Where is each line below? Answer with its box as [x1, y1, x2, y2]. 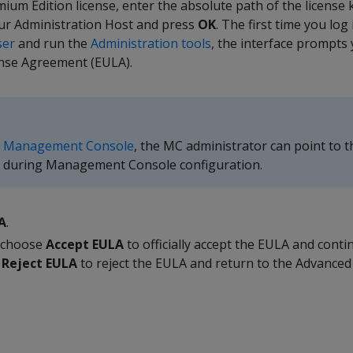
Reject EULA [2, 255, 77, 272]
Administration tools [91, 35, 211, 52]
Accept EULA [46, 236, 124, 253]
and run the [15, 35, 91, 52]
